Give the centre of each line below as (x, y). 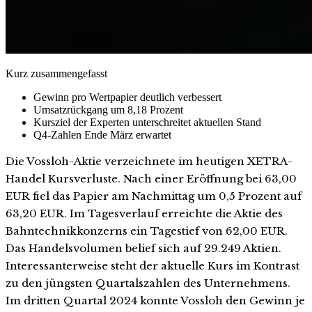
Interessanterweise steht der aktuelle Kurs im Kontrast (153, 265)
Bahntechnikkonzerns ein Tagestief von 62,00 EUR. (147, 231)
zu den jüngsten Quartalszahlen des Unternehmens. (148, 283)
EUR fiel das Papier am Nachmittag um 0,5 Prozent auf (154, 196)
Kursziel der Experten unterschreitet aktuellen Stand (147, 122)
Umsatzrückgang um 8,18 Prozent (108, 109)
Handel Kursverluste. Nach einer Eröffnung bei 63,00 (151, 178)
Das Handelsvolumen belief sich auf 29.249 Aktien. (143, 248)
